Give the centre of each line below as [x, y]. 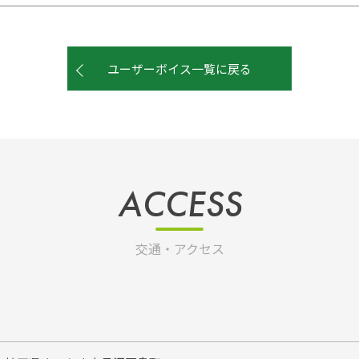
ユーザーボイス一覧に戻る [179, 69]
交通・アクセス [179, 249]
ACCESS [179, 205]
